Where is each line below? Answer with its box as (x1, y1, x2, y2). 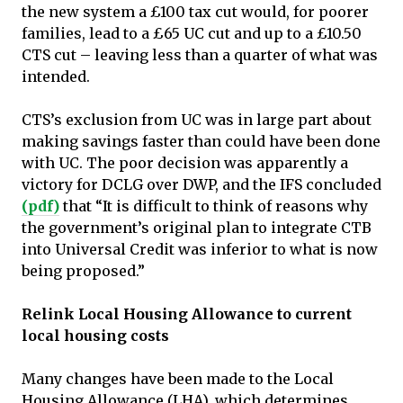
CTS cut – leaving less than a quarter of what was (22, 46, 378, 64)
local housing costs (22, 327, 169, 345)
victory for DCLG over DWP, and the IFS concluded (22, 175, 381, 193)
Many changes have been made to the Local (22, 370, 334, 388)
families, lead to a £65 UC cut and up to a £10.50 (22, 24, 362, 42)
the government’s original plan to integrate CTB (22, 219, 372, 237)
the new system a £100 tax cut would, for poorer (22, 3, 369, 21)
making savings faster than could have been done (22, 132, 381, 150)
